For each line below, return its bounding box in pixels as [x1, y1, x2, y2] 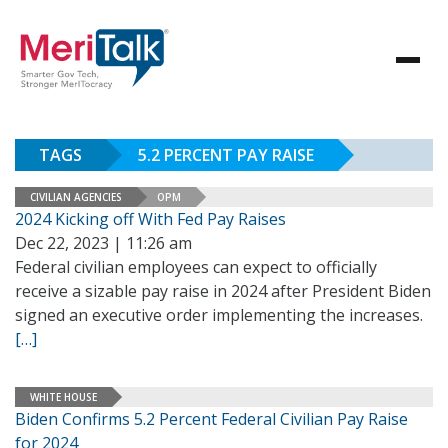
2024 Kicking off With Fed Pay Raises [15, 208, 286, 230]
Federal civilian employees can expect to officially [15, 256, 377, 278]
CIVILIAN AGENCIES [30, 189, 122, 204]
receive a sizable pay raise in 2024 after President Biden [15, 280, 431, 302]
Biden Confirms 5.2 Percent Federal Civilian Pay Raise [15, 408, 408, 430]
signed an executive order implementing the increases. [15, 304, 427, 326]
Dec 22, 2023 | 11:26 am [15, 232, 192, 254]
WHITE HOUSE [30, 389, 97, 404]
